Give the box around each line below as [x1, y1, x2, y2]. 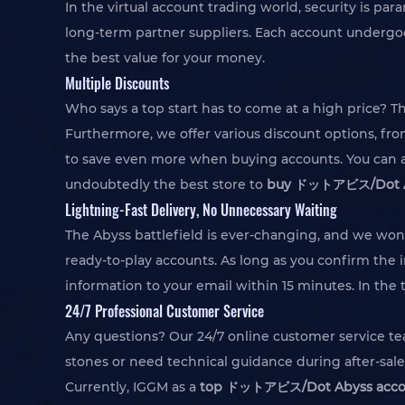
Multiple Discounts [65, 71, 169, 94]
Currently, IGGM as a [65, 379, 200, 395]
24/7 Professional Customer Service [65, 299, 264, 322]
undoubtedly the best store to [65, 176, 267, 193]
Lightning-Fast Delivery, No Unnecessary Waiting [65, 198, 337, 221]
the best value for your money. [65, 50, 265, 66]
